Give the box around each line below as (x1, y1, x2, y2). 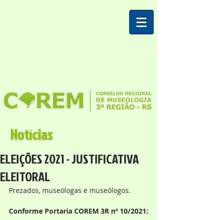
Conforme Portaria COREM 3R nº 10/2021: (9, 206, 148, 216)
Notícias (10, 125, 53, 144)
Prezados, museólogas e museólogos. (9, 186, 131, 195)
